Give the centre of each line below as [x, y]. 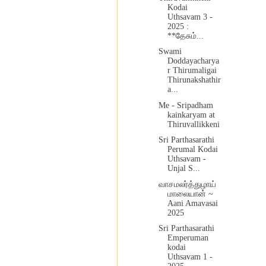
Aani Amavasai [192, 203]
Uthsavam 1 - [190, 257]
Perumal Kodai [192, 150]
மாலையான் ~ [190, 194]
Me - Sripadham [186, 105]
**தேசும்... [185, 36]
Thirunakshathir [194, 80]
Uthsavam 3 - [190, 17]
